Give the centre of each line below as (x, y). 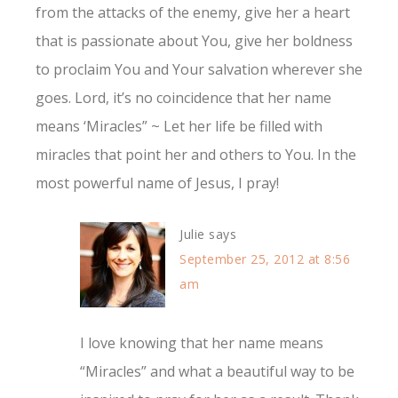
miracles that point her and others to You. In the (196, 155)
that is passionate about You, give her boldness (194, 41)
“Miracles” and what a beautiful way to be (217, 372)
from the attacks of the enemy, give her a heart (193, 13)
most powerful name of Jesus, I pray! (157, 183)
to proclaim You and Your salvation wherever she (199, 70)
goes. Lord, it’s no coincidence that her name (183, 98)
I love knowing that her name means (202, 343)
